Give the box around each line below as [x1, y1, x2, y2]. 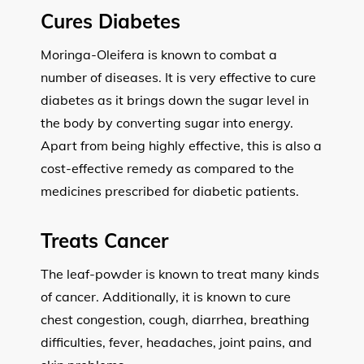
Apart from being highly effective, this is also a [41, 136, 322, 154]
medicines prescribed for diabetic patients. [41, 182, 299, 199]
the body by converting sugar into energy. [41, 114, 293, 131]
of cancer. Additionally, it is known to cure [41, 288, 291, 305]
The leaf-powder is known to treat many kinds [41, 265, 319, 282]
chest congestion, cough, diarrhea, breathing [41, 310, 310, 327]
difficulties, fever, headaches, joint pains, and [41, 333, 312, 350]
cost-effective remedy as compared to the [41, 159, 294, 176]
